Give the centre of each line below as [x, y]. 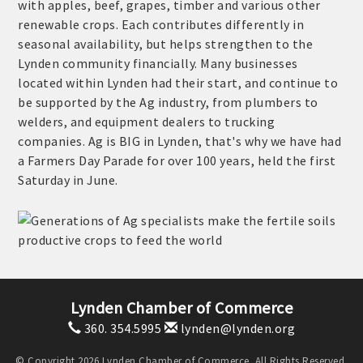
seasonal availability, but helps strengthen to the [166, 44]
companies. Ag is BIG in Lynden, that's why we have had [180, 141]
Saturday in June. [68, 180]
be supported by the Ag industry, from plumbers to [168, 102]
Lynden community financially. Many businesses [158, 64]
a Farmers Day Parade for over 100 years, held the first [177, 161]
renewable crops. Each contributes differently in [161, 25]
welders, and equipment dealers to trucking [147, 122]
